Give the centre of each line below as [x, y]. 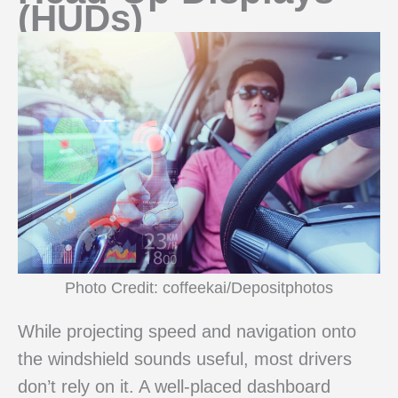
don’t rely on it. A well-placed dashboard [174, 386]
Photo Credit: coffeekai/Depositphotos [199, 288]
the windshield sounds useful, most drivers [185, 358]
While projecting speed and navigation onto [187, 331]
